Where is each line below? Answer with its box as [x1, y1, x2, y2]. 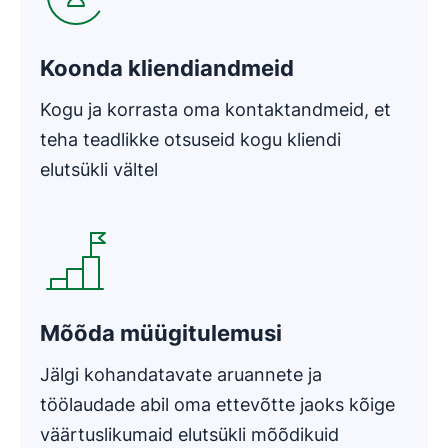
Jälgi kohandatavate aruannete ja [40, 364, 322, 385]
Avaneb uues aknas [39, 184, 184, 204]
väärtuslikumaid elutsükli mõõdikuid [40, 424, 339, 445]
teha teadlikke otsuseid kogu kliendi [40, 129, 341, 150]
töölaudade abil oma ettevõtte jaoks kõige [40, 394, 395, 415]
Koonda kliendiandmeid [40, 55, 294, 81]
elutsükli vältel [40, 159, 158, 180]
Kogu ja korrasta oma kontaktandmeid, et [40, 99, 391, 120]
